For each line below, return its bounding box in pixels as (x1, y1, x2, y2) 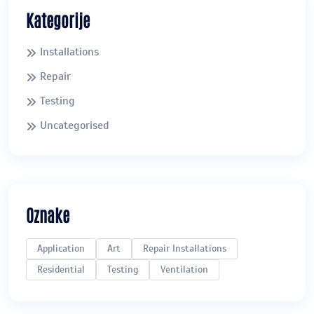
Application (37, 242, 85, 254)
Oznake (26, 203, 69, 225)
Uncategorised (40, 118, 109, 132)
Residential (37, 263, 85, 275)
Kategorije (26, 8, 90, 30)
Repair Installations (143, 242, 226, 254)
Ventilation (161, 263, 208, 275)
